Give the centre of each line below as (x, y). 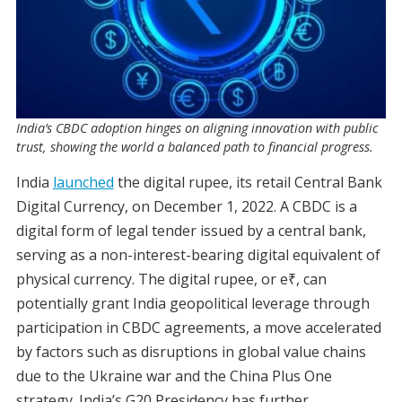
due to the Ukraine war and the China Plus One (174, 376)
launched (83, 183)
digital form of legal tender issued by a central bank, (191, 231)
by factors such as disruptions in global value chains (191, 352)
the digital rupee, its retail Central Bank (248, 183)
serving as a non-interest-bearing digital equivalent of (198, 255)
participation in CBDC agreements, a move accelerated (198, 328)
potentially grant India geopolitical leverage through (192, 304)
